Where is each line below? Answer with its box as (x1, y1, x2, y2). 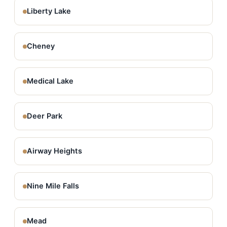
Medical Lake (27, 77, 73, 86)
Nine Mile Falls (27, 181, 79, 191)
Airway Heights (27, 146, 82, 156)
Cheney (27, 42, 55, 51)
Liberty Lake (27, 7, 71, 16)
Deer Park (27, 111, 62, 121)
